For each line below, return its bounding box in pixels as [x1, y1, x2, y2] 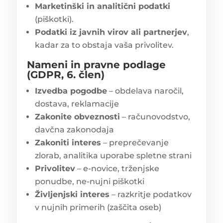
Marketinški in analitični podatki [34, 1, 170, 11]
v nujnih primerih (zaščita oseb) [34, 202, 161, 212]
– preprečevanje [101, 137, 169, 147]
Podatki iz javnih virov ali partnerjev [34, 27, 187, 37]
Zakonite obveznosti [34, 111, 120, 121]
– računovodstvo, [119, 111, 190, 121]
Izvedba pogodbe [34, 86, 107, 96]
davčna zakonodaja [34, 124, 114, 134]
